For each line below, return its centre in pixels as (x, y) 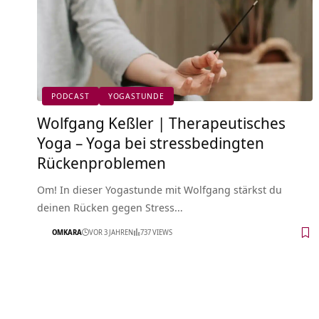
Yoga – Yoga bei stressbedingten (151, 142)
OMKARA (67, 232)
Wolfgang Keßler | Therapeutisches (161, 122)
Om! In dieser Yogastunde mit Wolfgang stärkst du (159, 189)
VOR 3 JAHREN (111, 232)
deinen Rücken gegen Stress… (110, 207)
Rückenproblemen (101, 162)
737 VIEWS (156, 232)
